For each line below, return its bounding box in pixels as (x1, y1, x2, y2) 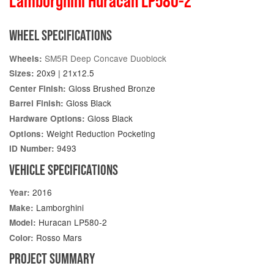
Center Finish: (9, 82, 66, 94)
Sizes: (9, 67, 34, 80)
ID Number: (9, 143, 54, 155)
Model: (9, 217, 36, 229)
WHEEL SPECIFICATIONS (9, 27, 112, 44)
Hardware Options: (9, 112, 85, 124)
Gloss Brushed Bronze (66, 81, 155, 94)
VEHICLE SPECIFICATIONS (9, 161, 118, 178)
